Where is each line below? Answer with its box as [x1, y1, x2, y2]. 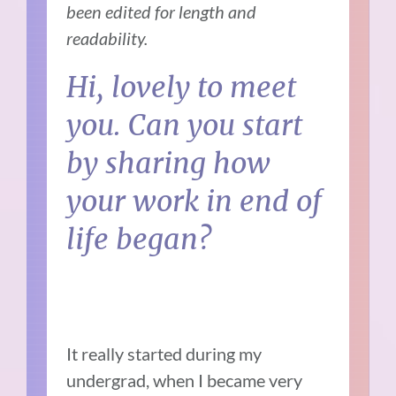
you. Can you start [66, 107, 303, 143]
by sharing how [66, 145, 271, 181]
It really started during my [66, 342, 263, 364]
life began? [66, 221, 220, 257]
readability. [66, 27, 148, 49]
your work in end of [66, 183, 323, 219]
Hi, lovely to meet [66, 69, 297, 105]
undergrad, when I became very [66, 369, 303, 391]
